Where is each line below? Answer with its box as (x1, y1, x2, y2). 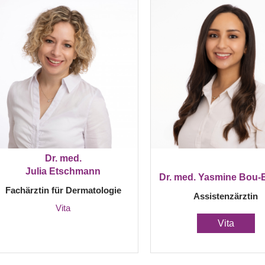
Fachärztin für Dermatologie (5, 185, 121, 195)
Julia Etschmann (25, 166, 101, 176)
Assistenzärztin (193, 191, 258, 201)
